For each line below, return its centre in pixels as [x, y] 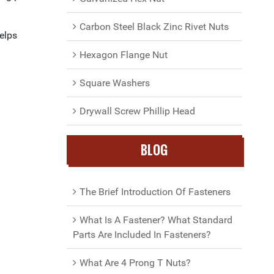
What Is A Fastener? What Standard [156, 220]
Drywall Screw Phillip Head [137, 111]
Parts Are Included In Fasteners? [142, 235]
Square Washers [114, 83]
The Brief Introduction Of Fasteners [155, 192]
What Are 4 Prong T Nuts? [135, 263]
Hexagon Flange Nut [123, 55]
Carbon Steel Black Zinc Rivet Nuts [154, 27]
